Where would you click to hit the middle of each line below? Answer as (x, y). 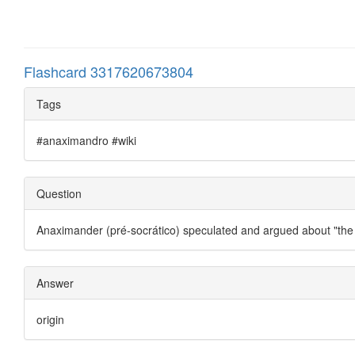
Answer (55, 282)
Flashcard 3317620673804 (109, 71)
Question (59, 193)
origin (50, 319)
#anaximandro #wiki (86, 140)
